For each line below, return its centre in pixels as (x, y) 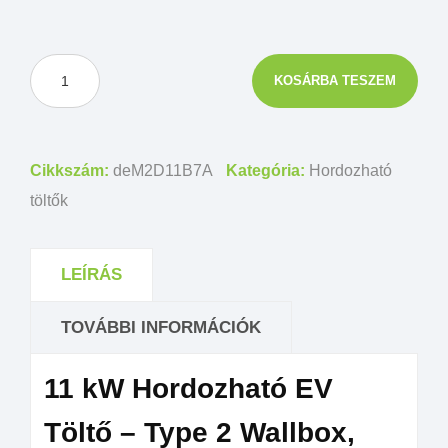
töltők (49, 200)
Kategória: (267, 170)
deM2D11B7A (162, 170)
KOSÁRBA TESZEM (335, 80)
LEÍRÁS (91, 274)
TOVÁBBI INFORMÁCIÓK (161, 327)
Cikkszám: (71, 170)
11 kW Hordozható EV (188, 388)
